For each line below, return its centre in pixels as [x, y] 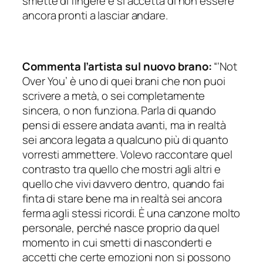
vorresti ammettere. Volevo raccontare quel [127, 155]
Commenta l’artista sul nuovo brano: [117, 67]
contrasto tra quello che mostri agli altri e [122, 169]
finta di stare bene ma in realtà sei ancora [122, 199]
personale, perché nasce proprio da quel [121, 228]
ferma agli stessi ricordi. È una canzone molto [131, 213]
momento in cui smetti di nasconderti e [117, 243]
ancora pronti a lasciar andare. [95, 16]
